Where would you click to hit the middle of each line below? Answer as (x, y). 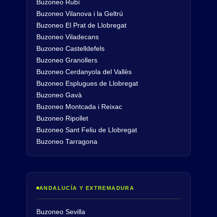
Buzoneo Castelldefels (70, 49)
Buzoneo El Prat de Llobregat (81, 25)
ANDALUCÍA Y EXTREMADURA (87, 188)
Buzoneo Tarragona (67, 142)
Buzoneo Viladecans (68, 37)
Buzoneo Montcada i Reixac (79, 107)
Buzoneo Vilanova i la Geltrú (80, 14)
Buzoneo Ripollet (62, 118)
